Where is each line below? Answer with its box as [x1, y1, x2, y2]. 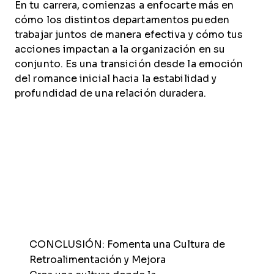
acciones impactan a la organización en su [15, 44, 226, 54]
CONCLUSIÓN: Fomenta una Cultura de [29, 239, 225, 250]
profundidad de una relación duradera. [15, 88, 206, 98]
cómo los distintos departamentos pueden [15, 15, 229, 25]
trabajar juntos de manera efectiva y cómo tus [15, 29, 243, 40]
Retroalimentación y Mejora [29, 254, 166, 265]
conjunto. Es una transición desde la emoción [15, 59, 243, 69]
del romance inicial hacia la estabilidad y [15, 73, 217, 84]
